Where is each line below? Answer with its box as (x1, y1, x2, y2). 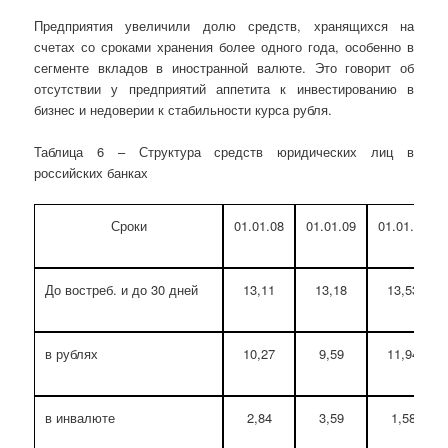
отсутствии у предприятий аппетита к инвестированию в (34, 78, 414, 98)
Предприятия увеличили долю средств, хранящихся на (34, 15, 414, 35)
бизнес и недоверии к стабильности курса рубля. (34, 99, 333, 119)
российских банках (34, 162, 149, 182)
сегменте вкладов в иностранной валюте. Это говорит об (34, 57, 414, 77)
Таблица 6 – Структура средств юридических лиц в (34, 141, 414, 161)
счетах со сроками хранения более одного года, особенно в (34, 36, 414, 56)
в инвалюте (45, 408, 116, 428)
